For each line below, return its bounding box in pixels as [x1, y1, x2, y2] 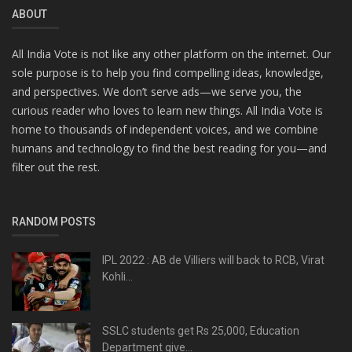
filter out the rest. [12, 159, 100, 174]
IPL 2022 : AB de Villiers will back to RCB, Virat [102, 253, 324, 266]
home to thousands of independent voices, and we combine [12, 121, 318, 137]
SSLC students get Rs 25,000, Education [102, 324, 299, 337]
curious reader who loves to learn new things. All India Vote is [12, 102, 323, 118]
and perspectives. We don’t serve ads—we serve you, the [12, 83, 302, 99]
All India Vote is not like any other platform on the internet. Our [12, 46, 331, 61]
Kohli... [102, 269, 133, 283]
